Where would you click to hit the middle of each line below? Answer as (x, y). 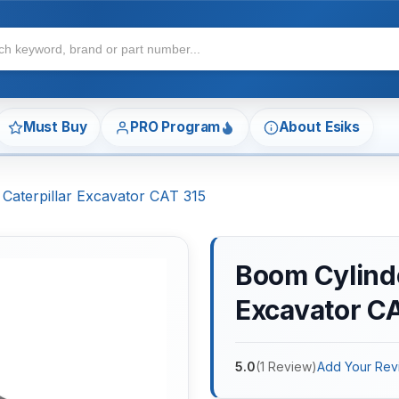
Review (290, 367)
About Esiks (319, 127)
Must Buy (55, 127)
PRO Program (175, 127)
